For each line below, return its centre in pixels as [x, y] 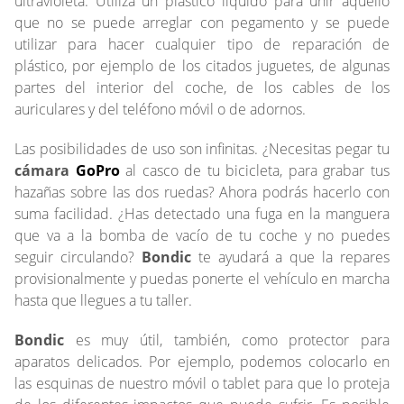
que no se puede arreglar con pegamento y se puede [202, 23]
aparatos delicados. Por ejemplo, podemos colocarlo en [202, 362]
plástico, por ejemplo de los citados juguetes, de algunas [202, 66]
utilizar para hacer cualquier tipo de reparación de [202, 44]
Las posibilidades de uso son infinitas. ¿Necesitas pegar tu [202, 149]
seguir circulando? [78, 257]
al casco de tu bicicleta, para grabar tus [255, 170]
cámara [45, 170]
